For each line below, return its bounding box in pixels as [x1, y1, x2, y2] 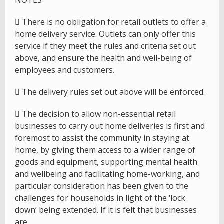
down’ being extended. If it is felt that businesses [15, 204, 197, 216]
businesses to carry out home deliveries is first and [15, 120, 205, 132]
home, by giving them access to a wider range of [15, 144, 195, 156]
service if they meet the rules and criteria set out [15, 40, 196, 52]
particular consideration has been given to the [15, 180, 188, 192]
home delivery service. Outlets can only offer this [15, 28, 196, 40]
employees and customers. [15, 64, 114, 76]
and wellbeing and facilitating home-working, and [15, 168, 200, 180]
